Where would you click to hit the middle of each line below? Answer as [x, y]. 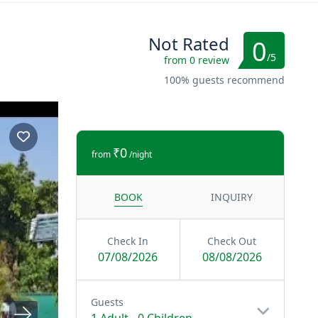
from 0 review [197, 60]
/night [140, 154]
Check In [128, 241]
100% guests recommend [224, 80]
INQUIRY [232, 197]
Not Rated [189, 44]
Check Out [232, 241]
